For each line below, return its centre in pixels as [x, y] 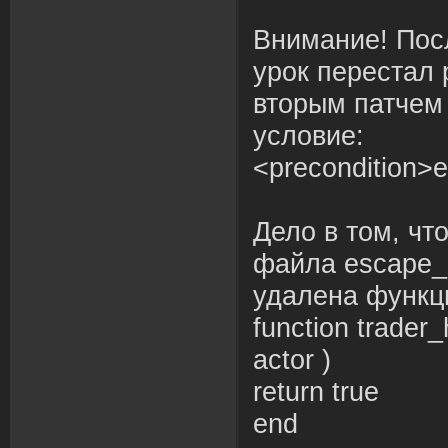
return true [316, 392]
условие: [308, 136]
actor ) [292, 360]
